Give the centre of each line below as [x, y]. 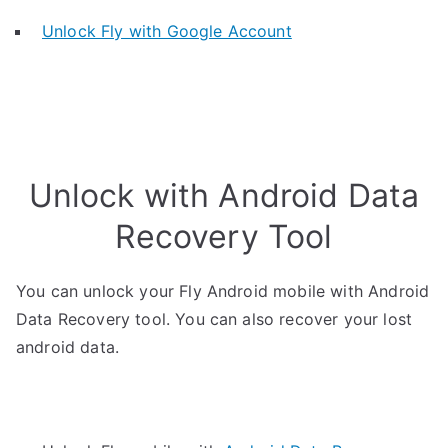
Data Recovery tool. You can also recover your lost [214, 319]
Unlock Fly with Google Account [167, 31]
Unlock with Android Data [224, 195]
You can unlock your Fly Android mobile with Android [223, 291]
